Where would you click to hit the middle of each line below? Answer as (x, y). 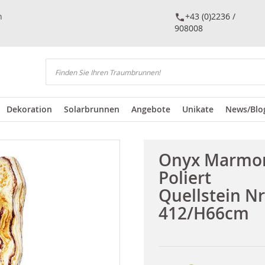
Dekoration (29, 109)
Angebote (151, 109)
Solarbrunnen (92, 109)
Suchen (59, 83)
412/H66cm (203, 213)
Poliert (185, 178)
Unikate (198, 109)
